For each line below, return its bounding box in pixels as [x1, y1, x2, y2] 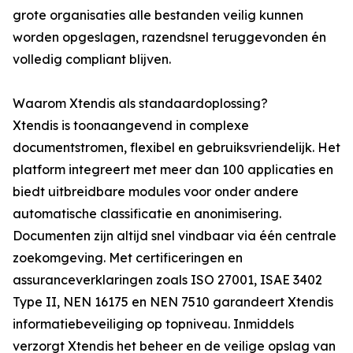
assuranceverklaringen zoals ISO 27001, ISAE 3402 [13, 272, 322, 288]
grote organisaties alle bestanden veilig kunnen [13, 7, 303, 23]
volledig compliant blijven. [13, 51, 171, 67]
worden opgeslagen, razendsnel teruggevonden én [13, 29, 326, 45]
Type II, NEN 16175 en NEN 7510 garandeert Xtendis [13, 294, 333, 310]
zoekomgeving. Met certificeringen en [13, 250, 243, 266]
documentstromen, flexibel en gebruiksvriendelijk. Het [13, 139, 340, 155]
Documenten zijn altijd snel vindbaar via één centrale [13, 228, 336, 243]
